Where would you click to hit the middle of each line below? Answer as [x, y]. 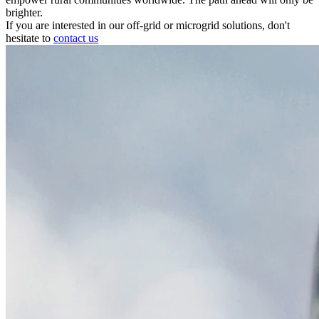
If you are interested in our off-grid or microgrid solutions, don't [148, 25]
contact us [76, 38]
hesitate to [30, 38]
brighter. [24, 12]
